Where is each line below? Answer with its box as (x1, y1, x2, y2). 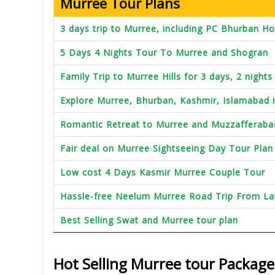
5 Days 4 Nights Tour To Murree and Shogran (60, 47, 268, 58)
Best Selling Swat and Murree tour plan (60, 214, 238, 226)
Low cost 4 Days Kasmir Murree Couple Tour (60, 166, 265, 178)
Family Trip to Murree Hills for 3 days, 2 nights (60, 71, 273, 82)
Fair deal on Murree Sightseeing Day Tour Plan (60, 142, 273, 154)
